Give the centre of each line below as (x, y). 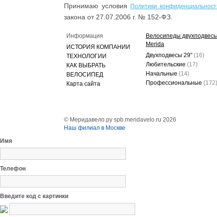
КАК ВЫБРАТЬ (86, 65)
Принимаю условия (97, 6)
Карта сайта (83, 84)
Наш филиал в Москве (95, 128)
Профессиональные (175, 83)
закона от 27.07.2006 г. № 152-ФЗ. (118, 17)
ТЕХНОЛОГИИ (86, 56)
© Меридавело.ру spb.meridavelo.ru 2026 (120, 120)
